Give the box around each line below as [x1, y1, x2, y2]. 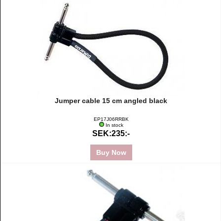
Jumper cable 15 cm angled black [55, 97, 167, 105]
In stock [104, 122, 125, 128]
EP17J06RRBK [93, 116, 129, 122]
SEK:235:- [92, 129, 130, 138]
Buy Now [94, 148, 128, 156]
